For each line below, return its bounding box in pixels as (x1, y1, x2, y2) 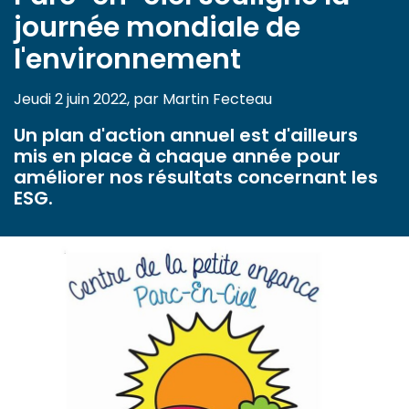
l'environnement (14, 40, 241, 79)
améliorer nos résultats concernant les (14, 164, 378, 191)
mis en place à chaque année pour (14, 143, 341, 170)
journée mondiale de (14, 8, 300, 47)
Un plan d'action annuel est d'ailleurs (14, 122, 358, 149)
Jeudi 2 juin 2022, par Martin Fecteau (14, 89, 272, 110)
